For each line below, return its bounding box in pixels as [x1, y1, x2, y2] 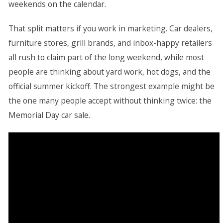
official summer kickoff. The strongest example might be [8, 81, 215, 92]
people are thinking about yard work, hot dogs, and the [8, 66, 211, 77]
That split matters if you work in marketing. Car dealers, [8, 23, 213, 34]
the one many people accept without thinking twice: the [8, 95, 212, 106]
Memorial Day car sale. [8, 110, 90, 120]
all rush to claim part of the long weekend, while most [8, 52, 204, 63]
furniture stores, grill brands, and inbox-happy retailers [8, 37, 212, 48]
